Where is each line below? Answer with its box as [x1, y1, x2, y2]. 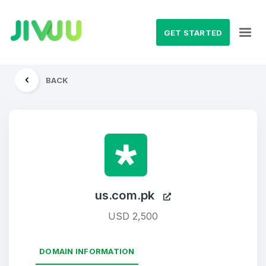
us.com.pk [95, 188, 163, 202]
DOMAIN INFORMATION [39, 246, 135, 256]
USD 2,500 [108, 210, 158, 222]
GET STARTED [163, 27, 223, 37]
